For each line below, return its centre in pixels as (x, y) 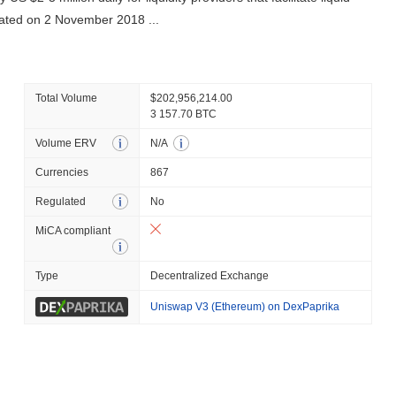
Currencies (61, 172)
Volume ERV (65, 143)
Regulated (60, 202)
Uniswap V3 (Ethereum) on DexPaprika (244, 307)
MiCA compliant (72, 231)
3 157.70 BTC (183, 114)
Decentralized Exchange (209, 276)
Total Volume (66, 98)
